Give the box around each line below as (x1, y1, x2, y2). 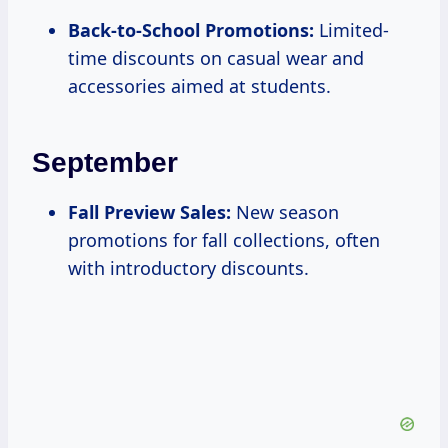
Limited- (314, 18, 389, 43)
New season (231, 200, 339, 225)
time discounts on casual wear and (68, 46, 364, 71)
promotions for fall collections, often (68, 228, 380, 253)
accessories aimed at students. (68, 74, 331, 99)
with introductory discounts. (68, 256, 309, 281)
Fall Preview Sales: (68, 200, 231, 225)
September (32, 147, 178, 179)
